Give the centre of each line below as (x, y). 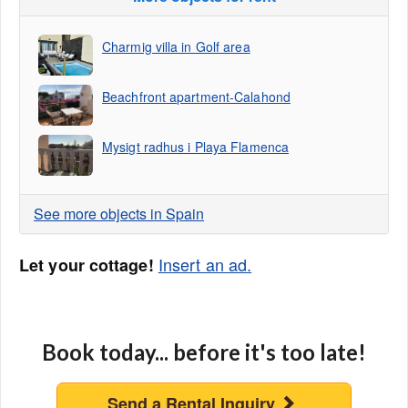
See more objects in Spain (119, 214)
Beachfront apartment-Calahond (196, 97)
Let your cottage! (87, 265)
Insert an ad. (205, 264)
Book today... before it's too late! (204, 352)
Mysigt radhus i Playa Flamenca (195, 147)
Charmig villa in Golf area (176, 46)
